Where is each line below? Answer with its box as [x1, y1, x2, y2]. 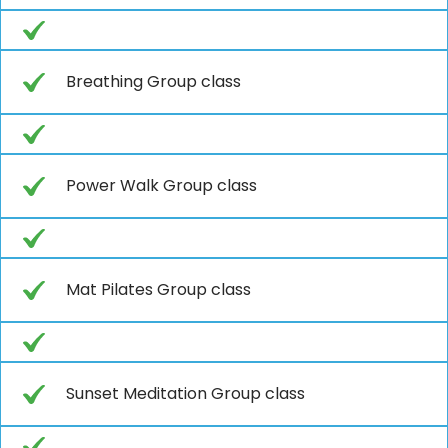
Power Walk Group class [66, 173, 257, 197]
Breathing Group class [66, 69, 241, 93]
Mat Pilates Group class [66, 277, 251, 301]
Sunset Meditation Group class [66, 381, 305, 405]
